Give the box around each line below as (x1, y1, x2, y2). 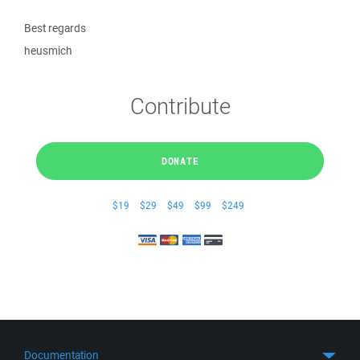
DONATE (161, 154, 199, 167)
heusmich (24, 43, 72, 58)
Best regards (24, 21, 86, 35)
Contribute (129, 91, 231, 121)
